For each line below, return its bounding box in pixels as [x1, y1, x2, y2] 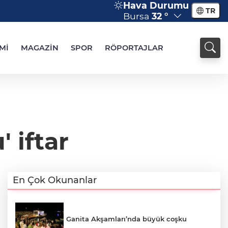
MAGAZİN [21, 43, 59, 52]
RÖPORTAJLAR [105, 43, 163, 52]
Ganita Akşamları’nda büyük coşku [66, 214, 187, 223]
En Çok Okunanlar [13, 175, 97, 186]
